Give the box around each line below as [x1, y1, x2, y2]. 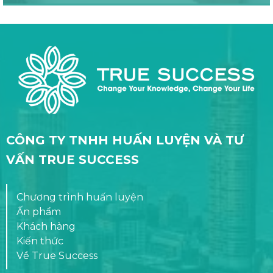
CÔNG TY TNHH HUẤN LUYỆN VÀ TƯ [6, 133, 244, 148]
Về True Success [16, 250, 97, 262]
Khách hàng [16, 221, 76, 233]
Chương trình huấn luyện [16, 191, 143, 204]
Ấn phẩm [16, 206, 61, 218]
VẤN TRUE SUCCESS [6, 152, 139, 168]
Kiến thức [16, 235, 63, 247]
